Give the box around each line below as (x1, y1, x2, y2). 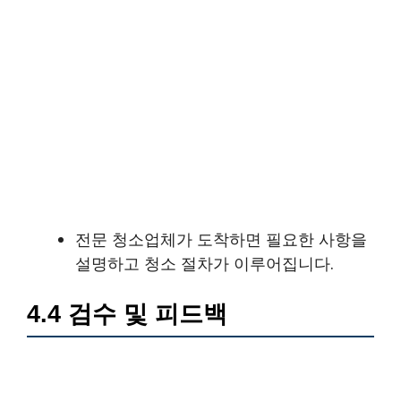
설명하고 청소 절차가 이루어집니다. (75, 252, 334, 275)
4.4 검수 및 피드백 (27, 301, 227, 328)
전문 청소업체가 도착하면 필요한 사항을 (75, 228, 367, 251)
